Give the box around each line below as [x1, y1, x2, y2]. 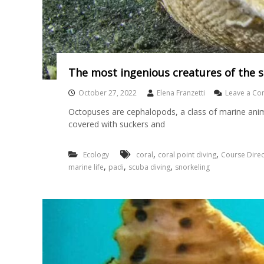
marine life [68, 162, 104, 172]
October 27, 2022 [78, 88, 137, 98]
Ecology [82, 150, 109, 160]
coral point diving [157, 150, 216, 160]
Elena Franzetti [156, 88, 205, 98]
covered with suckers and [68, 118, 165, 130]
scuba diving [128, 162, 170, 172]
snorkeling [174, 162, 210, 172]
